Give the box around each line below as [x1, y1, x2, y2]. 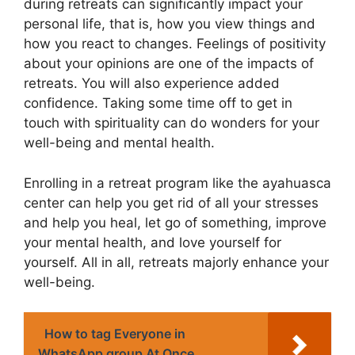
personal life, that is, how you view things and [24, 16, 315, 32]
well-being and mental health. [24, 135, 215, 151]
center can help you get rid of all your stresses [24, 194, 319, 211]
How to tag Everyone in [44, 326, 185, 342]
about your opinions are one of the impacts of [24, 55, 314, 71]
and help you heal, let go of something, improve [24, 214, 326, 231]
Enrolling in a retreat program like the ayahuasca [24, 174, 331, 191]
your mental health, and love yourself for [24, 234, 281, 250]
